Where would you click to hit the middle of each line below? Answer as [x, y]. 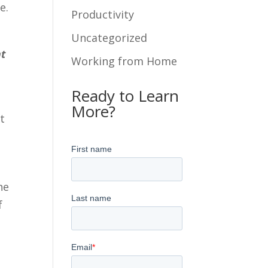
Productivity [103, 14]
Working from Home [124, 61]
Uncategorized [109, 37]
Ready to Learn [125, 95]
